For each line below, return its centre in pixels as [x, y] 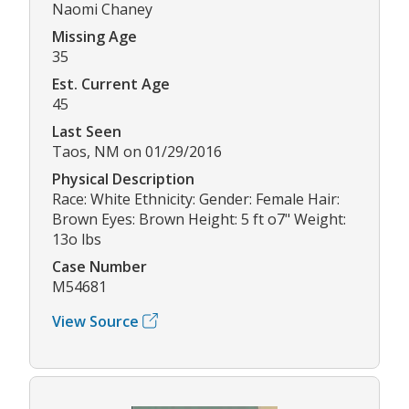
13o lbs [77, 239]
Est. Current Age [111, 84]
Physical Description [123, 178]
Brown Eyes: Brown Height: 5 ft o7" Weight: [199, 219]
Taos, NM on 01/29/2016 [137, 151]
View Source [95, 321]
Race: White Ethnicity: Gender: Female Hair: [196, 199]
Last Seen [87, 131]
